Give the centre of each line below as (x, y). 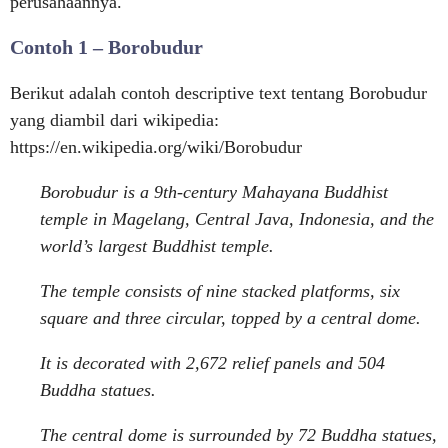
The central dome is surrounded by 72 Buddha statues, (238, 435)
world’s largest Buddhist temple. (157, 246)
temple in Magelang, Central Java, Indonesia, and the (237, 219)
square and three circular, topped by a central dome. (230, 318)
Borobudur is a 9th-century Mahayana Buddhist (214, 192)
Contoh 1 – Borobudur (106, 47)
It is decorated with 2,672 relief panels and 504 (212, 363)
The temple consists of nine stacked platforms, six (220, 291)
